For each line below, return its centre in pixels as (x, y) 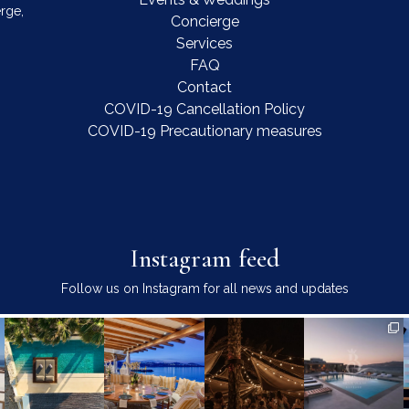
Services (204, 43)
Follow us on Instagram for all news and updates (204, 288)
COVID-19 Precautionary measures (204, 131)
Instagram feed (204, 258)
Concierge (204, 21)
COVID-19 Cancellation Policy (204, 109)
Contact (204, 87)
